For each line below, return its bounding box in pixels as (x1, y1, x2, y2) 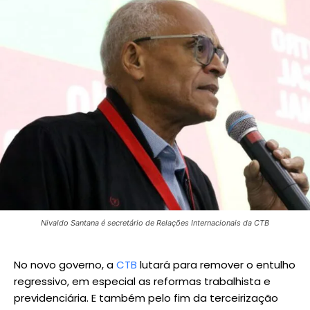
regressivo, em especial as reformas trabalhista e (14, 273, 271, 289)
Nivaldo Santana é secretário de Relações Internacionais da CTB (41, 217, 269, 228)
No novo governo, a (14, 257, 116, 272)
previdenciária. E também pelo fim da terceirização (14, 290, 278, 305)
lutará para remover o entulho (137, 257, 295, 272)
